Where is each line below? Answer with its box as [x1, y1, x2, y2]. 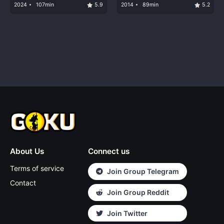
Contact [10, 178, 36, 187]
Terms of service [10, 164, 64, 172]
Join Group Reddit [107, 188, 169, 197]
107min [35, 1, 54, 8]
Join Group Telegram [107, 167, 179, 176]
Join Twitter [107, 208, 147, 217]
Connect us [88, 146, 129, 156]
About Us [10, 146, 44, 156]
